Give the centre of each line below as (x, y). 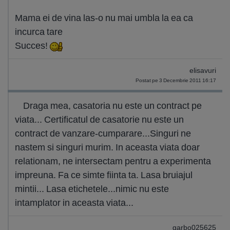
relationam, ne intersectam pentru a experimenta (113, 161)
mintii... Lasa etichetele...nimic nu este (92, 189)
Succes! (32, 45)
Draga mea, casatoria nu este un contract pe (112, 106)
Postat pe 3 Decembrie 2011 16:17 (176, 80)
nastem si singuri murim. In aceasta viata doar (107, 147)
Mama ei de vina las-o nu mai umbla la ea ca (104, 18)
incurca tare (39, 32)
